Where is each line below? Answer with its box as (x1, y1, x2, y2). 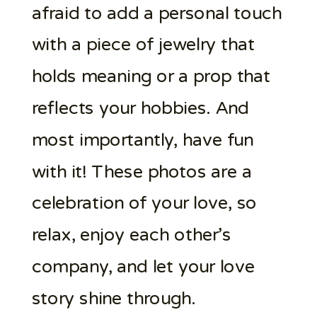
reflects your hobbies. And (31, 97, 249, 120)
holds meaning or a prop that (31, 65, 271, 88)
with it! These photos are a (31, 160, 252, 183)
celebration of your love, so (31, 192, 257, 214)
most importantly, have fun (31, 129, 254, 151)
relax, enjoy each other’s (31, 224, 231, 246)
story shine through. (31, 287, 195, 309)
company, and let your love (31, 255, 255, 278)
